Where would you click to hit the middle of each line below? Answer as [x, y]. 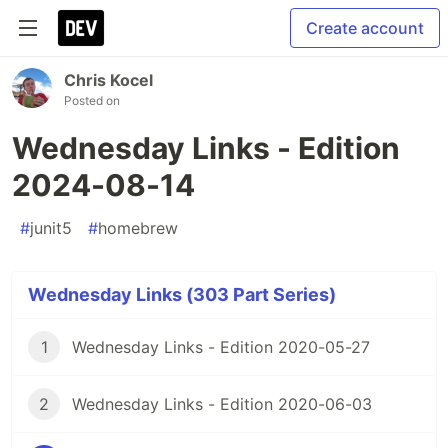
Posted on [92, 100]
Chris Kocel [108, 80]
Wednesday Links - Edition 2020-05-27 [221, 347]
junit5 [51, 228]
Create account [365, 28]
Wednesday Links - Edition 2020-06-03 [222, 404]
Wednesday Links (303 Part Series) [182, 294]
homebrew [138, 228]
